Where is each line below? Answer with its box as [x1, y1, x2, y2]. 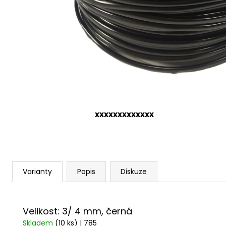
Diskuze [121, 166, 147, 177]
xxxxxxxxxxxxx [95, 108, 154, 120]
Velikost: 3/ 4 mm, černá [23, 205, 132, 218]
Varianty [23, 166, 52, 177]
